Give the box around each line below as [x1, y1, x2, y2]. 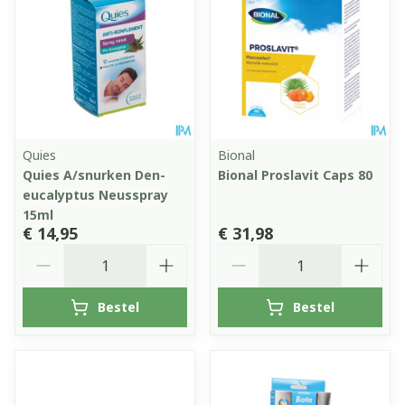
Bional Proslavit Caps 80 [218, 165, 372, 184]
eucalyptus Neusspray [23, 185, 168, 203]
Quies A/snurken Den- [23, 165, 165, 184]
